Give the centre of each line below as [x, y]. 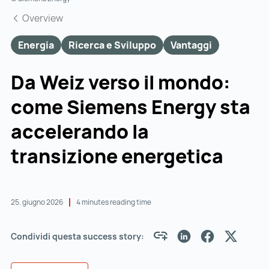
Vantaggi [191, 45]
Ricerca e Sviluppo [112, 45]
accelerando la [80, 131]
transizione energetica [119, 156]
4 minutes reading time [114, 202]
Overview [42, 18]
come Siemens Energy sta [131, 107]
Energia [36, 45]
